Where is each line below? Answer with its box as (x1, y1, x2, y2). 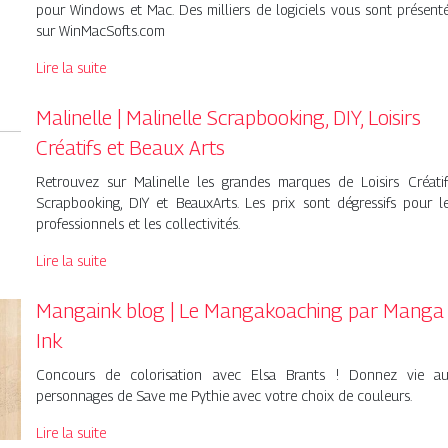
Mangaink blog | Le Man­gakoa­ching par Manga (35, 299, 444, 324)
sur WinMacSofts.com (35, 22, 165, 40)
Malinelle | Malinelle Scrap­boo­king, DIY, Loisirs (35, 106, 421, 131)
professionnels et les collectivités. (35, 215, 240, 233)
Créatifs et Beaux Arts (35, 136, 225, 161)
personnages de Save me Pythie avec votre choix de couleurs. (35, 387, 412, 405)
